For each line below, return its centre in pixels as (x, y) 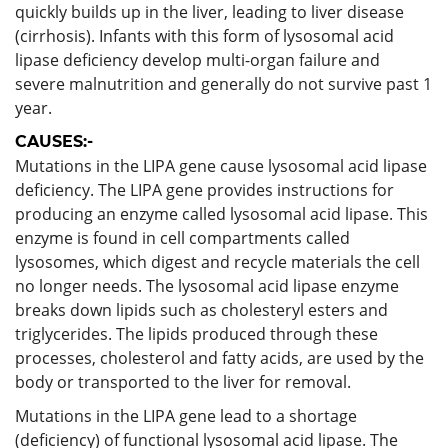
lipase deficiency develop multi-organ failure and (197, 59)
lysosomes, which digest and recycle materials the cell (217, 261)
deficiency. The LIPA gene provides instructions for (204, 189)
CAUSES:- (54, 141)
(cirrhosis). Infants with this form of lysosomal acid (204, 35)
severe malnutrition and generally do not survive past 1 (223, 83)
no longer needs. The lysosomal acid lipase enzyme (207, 285)
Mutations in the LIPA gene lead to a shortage (186, 415)
